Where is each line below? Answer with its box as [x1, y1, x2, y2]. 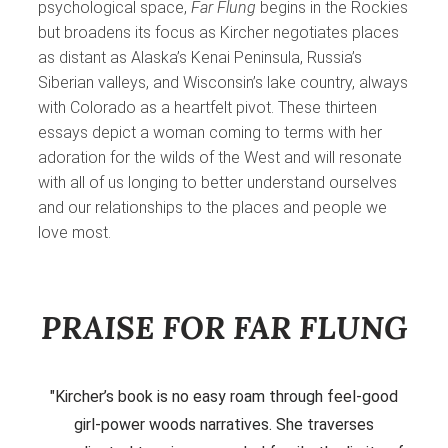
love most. [38, 222, 111, 242]
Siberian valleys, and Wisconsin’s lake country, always [38, 72, 408, 92]
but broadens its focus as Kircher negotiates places [38, 22, 399, 42]
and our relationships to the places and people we [38, 197, 387, 217]
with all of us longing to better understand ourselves [38, 172, 397, 192]
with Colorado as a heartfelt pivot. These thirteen [38, 97, 377, 117]
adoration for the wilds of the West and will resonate [38, 147, 402, 167]
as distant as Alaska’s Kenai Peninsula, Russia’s [38, 47, 362, 67]
